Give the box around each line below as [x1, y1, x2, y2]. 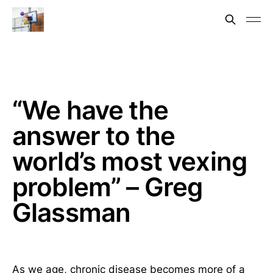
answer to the [12, 120, 175, 151]
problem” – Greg [12, 171, 203, 202]
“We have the [12, 94, 168, 126]
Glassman [12, 197, 131, 228]
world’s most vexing [12, 146, 247, 177]
